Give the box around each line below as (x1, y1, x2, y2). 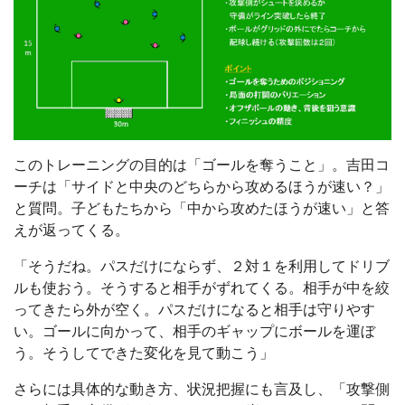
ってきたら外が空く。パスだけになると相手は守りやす (14, 302, 375, 318)
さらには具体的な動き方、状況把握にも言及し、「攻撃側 (14, 381, 390, 398)
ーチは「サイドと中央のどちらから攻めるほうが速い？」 (14, 179, 390, 195)
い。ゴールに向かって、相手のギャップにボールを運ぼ (14, 324, 375, 340)
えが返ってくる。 (14, 222, 129, 239)
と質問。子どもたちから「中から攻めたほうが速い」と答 (14, 201, 390, 217)
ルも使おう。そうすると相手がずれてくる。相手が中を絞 (14, 280, 390, 297)
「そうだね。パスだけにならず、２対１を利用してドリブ (14, 259, 390, 275)
